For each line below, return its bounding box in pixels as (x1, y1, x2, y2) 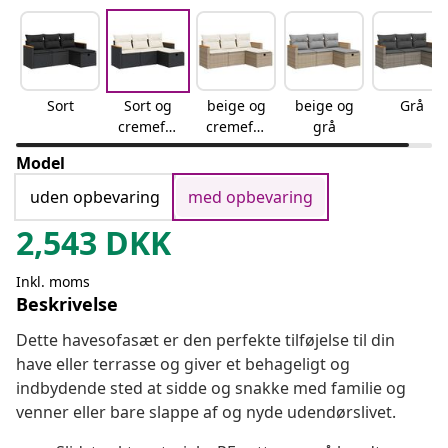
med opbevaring (188, 186, 313, 209)
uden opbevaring (30, 186, 160, 209)
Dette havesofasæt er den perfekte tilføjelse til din (16, 329, 395, 352)
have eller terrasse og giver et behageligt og (16, 353, 350, 376)
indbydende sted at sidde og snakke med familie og (16, 377, 406, 400)
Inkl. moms (16, 272, 90, 292)
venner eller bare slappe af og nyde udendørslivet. (16, 401, 396, 424)
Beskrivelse (16, 292, 118, 317)
